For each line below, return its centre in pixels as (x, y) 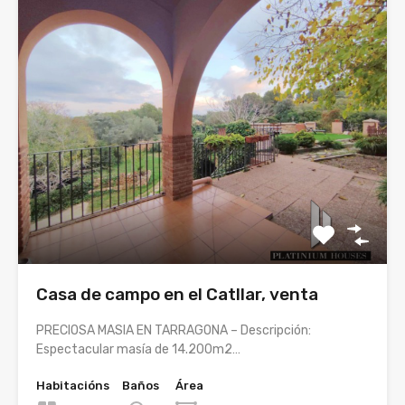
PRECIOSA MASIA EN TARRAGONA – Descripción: (174, 331)
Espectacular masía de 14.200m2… (138, 350)
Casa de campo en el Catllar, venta (177, 295)
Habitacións (73, 386)
